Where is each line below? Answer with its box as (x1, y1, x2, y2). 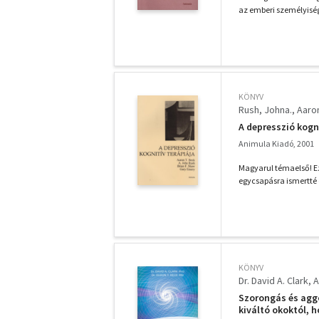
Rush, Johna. (239, 103, 292, 116)
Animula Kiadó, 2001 (239, 138, 314, 149)
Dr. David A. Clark (239, 274, 308, 287)
